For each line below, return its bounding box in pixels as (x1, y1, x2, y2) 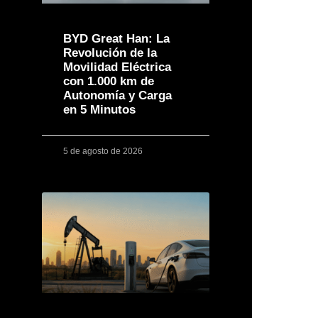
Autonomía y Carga (62, 89, 172, 103)
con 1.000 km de (62, 75, 154, 89)
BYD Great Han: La (62, 32, 170, 46)
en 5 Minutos (62, 103, 136, 117)
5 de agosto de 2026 (62, 146, 143, 157)
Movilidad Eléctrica (62, 60, 171, 75)
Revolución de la (62, 46, 157, 60)
